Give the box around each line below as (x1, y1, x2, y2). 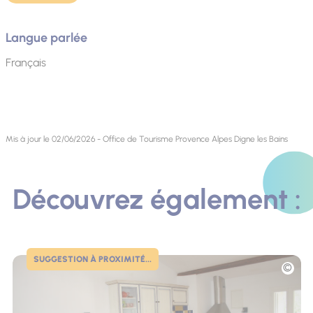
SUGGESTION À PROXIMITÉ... (33, 254, 152, 265)
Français (5, 56, 46, 70)
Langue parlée (5, 30, 87, 46)
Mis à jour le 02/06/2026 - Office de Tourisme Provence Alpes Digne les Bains (5, 134, 288, 145)
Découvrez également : (12, 182, 301, 217)
